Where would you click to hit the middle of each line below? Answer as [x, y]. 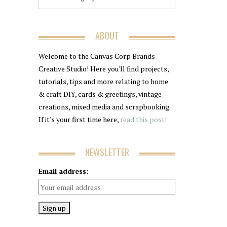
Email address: [64, 171]
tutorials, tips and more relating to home [103, 81]
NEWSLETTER [107, 152]
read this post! [143, 119]
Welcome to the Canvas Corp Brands [97, 56]
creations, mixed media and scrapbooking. [104, 107]
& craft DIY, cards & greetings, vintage [100, 94]
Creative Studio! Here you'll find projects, [104, 69]
